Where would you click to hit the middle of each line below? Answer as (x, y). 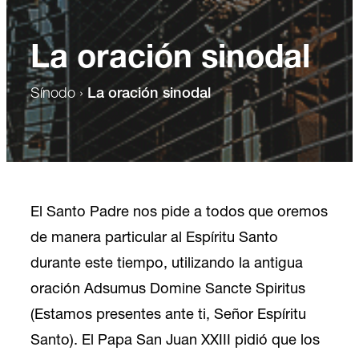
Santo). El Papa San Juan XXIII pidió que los (175, 341)
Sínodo (53, 95)
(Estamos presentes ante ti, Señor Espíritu (168, 316)
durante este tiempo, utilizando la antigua (167, 264)
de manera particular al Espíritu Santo (154, 239)
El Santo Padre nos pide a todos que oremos (179, 213)
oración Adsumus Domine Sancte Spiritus (168, 290)
